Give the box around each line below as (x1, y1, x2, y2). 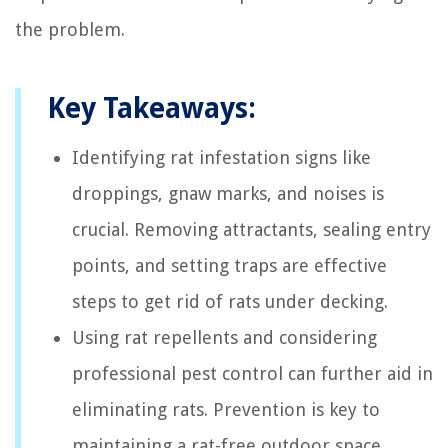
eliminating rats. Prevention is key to (72, 398, 380, 420)
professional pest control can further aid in (72, 362, 433, 384)
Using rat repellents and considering (72, 326, 377, 348)
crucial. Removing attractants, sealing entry (72, 218, 431, 240)
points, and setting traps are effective (72, 254, 387, 276)
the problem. (15, 18, 125, 40)
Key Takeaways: (47, 91, 256, 125)
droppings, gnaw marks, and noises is (72, 182, 384, 204)
